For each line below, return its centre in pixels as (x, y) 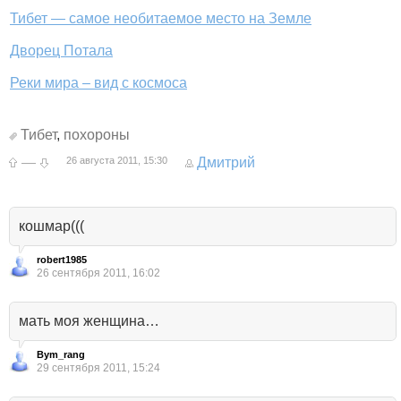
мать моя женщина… (89, 321)
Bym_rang (61, 355)
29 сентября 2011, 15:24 (98, 368)
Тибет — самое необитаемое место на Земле (161, 19)
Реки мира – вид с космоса (98, 83)
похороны (97, 135)
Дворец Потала (61, 51)
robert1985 (62, 260)
